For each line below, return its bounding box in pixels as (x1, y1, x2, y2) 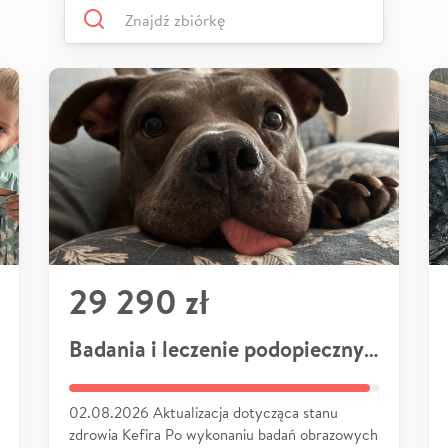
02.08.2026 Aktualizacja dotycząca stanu (69, 402, 338, 422)
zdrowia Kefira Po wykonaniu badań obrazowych (69, 424, 378, 444)
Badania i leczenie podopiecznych (364, 333, 378, 364)
